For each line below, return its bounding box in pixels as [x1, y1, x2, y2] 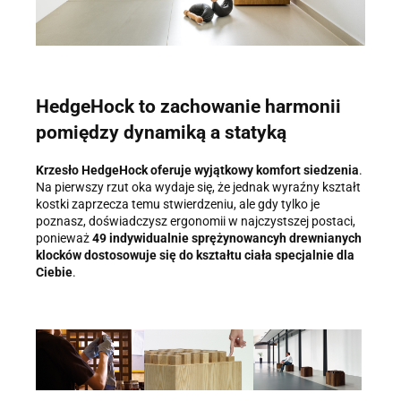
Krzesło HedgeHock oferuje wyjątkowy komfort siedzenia [36, 162, 359, 177]
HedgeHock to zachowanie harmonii [36, 96, 341, 118]
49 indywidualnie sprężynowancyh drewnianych [92, 230, 362, 245]
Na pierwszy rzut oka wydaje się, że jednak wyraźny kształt [36, 179, 361, 194]
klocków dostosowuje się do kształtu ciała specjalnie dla [36, 247, 354, 262]
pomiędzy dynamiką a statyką [36, 122, 286, 144]
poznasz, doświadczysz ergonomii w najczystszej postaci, [36, 213, 355, 228]
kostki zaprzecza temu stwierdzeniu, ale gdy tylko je [36, 196, 320, 211]
